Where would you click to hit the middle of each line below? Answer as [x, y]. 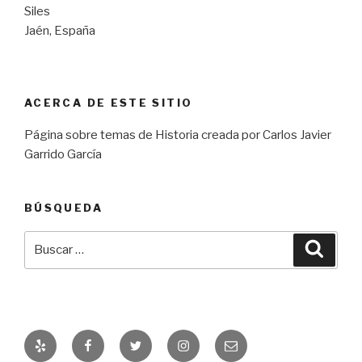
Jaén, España [60, 31]
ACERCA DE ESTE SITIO [109, 102]
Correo [246, 339]
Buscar [45, 240]
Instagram [208, 339]
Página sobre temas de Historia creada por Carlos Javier [178, 135]
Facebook [112, 339]
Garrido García [63, 155]
